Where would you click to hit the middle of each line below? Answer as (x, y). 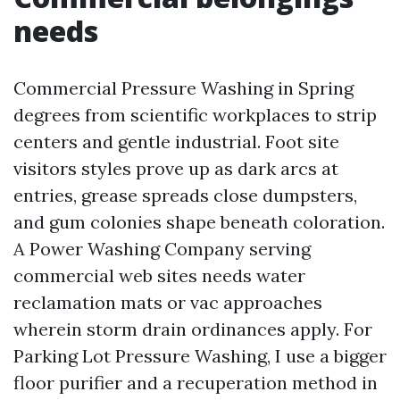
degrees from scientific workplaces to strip (195, 115)
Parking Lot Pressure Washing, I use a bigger (200, 356)
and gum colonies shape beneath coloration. (199, 222)
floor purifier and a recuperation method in (196, 383)
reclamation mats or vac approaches (168, 302)
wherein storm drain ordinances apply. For (193, 329)
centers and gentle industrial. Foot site (176, 142)
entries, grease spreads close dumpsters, (185, 195)
